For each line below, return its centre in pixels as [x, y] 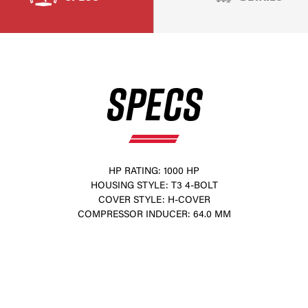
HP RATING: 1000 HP [154, 172]
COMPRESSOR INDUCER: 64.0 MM [154, 215]
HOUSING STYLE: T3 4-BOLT [154, 186]
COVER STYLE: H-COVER [154, 201]
